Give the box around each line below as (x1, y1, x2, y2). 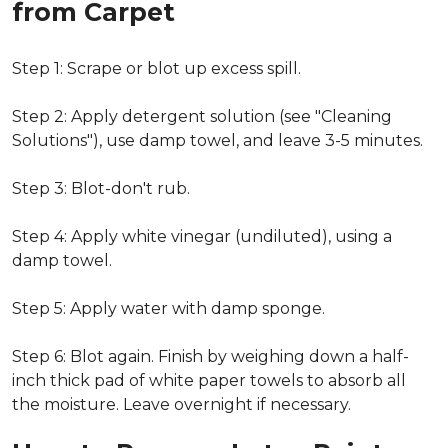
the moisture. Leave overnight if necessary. (12, 395, 351, 414)
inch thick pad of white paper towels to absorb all (12, 371, 406, 390)
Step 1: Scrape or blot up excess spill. (12, 59, 301, 78)
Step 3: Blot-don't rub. (12, 179, 190, 198)
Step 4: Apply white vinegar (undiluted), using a (12, 227, 392, 246)
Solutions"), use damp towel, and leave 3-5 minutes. (12, 131, 423, 150)
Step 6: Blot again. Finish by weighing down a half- (12, 347, 409, 366)
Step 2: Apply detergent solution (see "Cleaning (12, 107, 392, 126)
